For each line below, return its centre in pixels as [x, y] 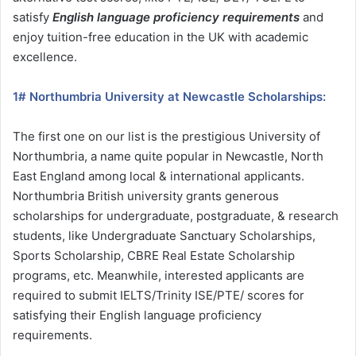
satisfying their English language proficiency [137, 315]
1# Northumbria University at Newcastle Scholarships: [169, 96]
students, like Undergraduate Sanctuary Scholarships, [164, 235]
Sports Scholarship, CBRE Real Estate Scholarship [154, 255]
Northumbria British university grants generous [146, 195]
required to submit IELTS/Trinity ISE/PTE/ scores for [159, 295]
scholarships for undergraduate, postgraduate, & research [176, 215]
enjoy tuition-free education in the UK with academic [161, 37]
